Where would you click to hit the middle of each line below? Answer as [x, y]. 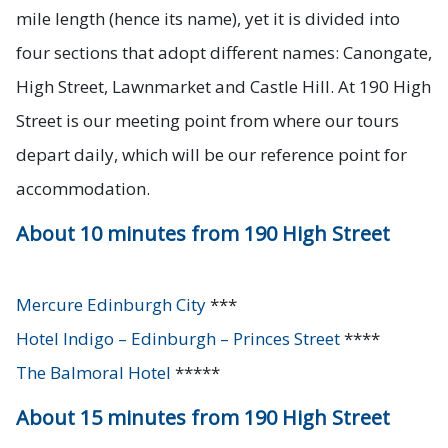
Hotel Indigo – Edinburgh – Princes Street [178, 339]
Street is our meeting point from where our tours [207, 121]
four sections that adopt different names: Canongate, [224, 53]
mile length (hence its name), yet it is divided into [208, 19]
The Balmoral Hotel [93, 373]
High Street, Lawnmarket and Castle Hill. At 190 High [223, 87]
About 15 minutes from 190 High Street [203, 418]
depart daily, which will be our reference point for [211, 155]
